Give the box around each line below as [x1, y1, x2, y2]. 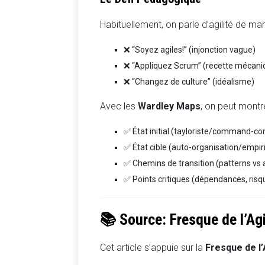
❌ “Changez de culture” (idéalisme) [124, 76, 254, 86]
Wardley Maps [138, 100, 201, 112]
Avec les [100, 100, 138, 112]
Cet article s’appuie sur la [100, 241, 205, 253]
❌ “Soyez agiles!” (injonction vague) [124, 44, 256, 54]
